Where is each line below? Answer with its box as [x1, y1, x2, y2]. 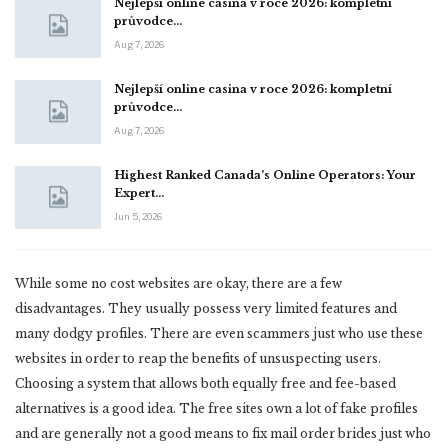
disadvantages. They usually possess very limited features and [15, 301, 397, 317]
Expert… [114, 185, 164, 200]
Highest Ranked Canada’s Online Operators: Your [114, 167, 416, 182]
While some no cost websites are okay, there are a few [15, 276, 342, 292]
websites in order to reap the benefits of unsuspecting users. [15, 351, 381, 367]
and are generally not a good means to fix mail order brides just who [15, 426, 431, 442]
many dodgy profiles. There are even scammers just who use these [15, 326, 423, 342]
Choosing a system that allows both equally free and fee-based [15, 376, 396, 392]
